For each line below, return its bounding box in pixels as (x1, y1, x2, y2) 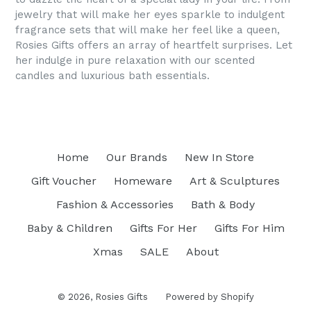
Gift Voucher (31, 174, 96, 187)
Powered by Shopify (165, 292, 254, 302)
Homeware (114, 174, 172, 187)
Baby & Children (26, 221, 112, 235)
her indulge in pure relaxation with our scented (15, 54, 255, 67)
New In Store (185, 151, 254, 164)
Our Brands (106, 151, 167, 164)
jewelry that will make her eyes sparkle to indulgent (15, 8, 285, 21)
